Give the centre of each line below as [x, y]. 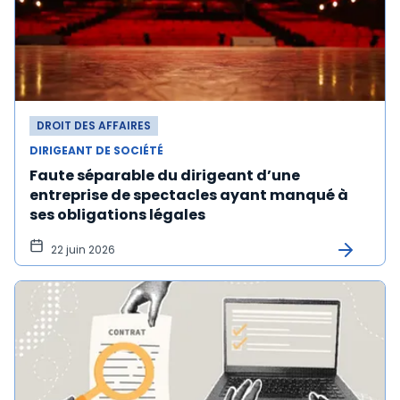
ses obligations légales [117, 215]
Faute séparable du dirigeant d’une [165, 175]
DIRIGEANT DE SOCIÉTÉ [96, 150]
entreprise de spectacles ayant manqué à [189, 195]
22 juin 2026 [83, 250]
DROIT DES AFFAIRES [94, 125]
